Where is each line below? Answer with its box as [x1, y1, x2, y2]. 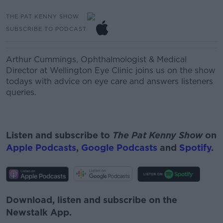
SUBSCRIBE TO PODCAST [6, 25, 87, 32]
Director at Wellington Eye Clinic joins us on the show [6, 66, 216, 75]
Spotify [179, 142, 211, 153]
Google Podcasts [81, 142, 157, 153]
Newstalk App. [6, 207, 72, 218]
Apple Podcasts [6, 142, 76, 153]
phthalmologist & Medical [88, 55, 187, 64]
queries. [6, 88, 36, 97]
